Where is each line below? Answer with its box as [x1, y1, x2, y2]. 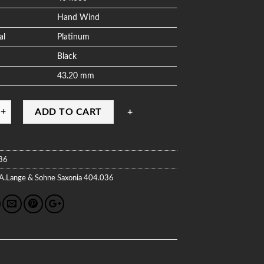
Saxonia [57, 174, 82, 181]
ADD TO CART [35, 107, 102, 117]
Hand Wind [57, 12, 100, 22]
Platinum [57, 32, 90, 41]
